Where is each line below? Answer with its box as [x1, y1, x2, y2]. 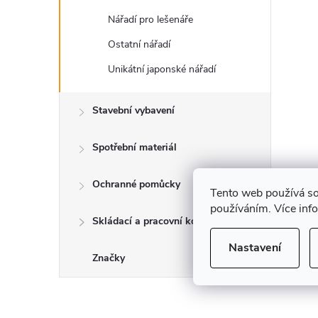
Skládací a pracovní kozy [92, 214, 207, 228]
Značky [92, 251, 125, 265]
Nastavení [229, 239, 281, 255]
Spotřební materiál [92, 141, 177, 154]
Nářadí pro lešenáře [108, 13, 193, 26]
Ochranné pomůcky [92, 177, 180, 191]
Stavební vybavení [92, 104, 175, 117]
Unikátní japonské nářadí [108, 62, 216, 76]
